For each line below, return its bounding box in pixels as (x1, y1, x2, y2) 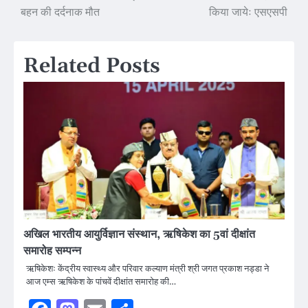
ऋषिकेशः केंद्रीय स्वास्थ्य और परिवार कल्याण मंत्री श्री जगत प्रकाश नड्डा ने (26, 262, 269, 275)
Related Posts (23, 53, 160, 80)
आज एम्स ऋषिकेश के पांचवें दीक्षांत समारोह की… (26, 275, 176, 288)
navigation (13, 14, 103, 35)
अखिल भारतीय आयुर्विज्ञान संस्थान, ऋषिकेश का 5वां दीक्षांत (23, 228, 255, 242)
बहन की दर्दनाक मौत (21, 6, 100, 19)
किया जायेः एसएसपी (209, 6, 287, 19)
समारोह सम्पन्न (23, 244, 81, 258)
